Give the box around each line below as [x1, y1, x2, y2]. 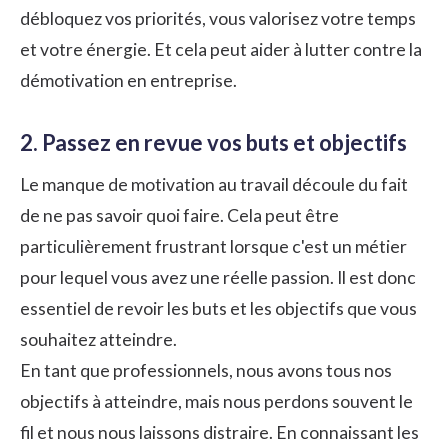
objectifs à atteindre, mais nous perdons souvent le [20, 390, 413, 412]
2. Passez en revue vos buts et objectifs [20, 128, 407, 156]
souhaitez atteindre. [20, 328, 177, 350]
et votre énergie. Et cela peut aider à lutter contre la [20, 38, 422, 60]
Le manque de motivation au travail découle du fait [20, 173, 408, 195]
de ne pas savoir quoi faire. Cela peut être [20, 204, 339, 226]
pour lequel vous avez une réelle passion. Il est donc [20, 266, 416, 288]
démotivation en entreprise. [20, 69, 237, 91]
